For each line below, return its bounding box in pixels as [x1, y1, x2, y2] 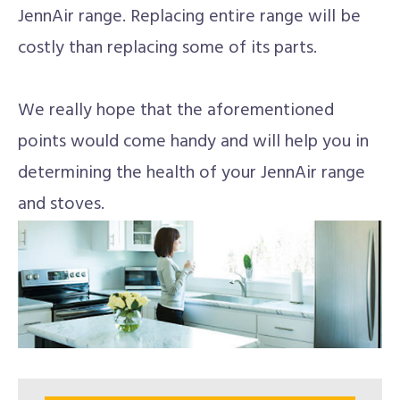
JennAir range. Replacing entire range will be [18, 3, 361, 31]
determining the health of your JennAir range [18, 159, 365, 187]
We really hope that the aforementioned [18, 96, 334, 125]
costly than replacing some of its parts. [18, 34, 317, 62]
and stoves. [18, 190, 104, 219]
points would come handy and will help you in [18, 128, 369, 156]
